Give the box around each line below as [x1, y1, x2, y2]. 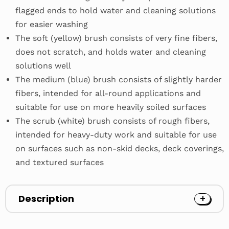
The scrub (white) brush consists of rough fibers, [15, 116, 210, 126]
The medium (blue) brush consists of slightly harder [15, 75, 222, 84]
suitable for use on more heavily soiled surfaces [15, 102, 206, 112]
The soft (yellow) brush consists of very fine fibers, [15, 33, 217, 43]
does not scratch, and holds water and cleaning [15, 47, 206, 57]
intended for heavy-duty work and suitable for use [15, 130, 217, 140]
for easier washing [15, 19, 88, 29]
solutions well [15, 61, 71, 71]
